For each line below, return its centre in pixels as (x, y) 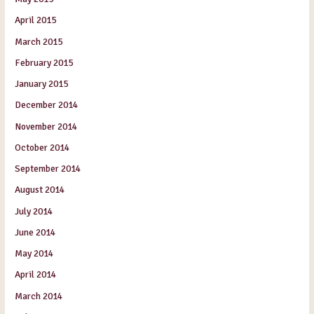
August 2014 (40, 190)
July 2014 (34, 211)
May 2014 (34, 254)
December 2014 (47, 105)
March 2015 (39, 41)
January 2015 (42, 84)
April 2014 (36, 275)
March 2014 (39, 296)
